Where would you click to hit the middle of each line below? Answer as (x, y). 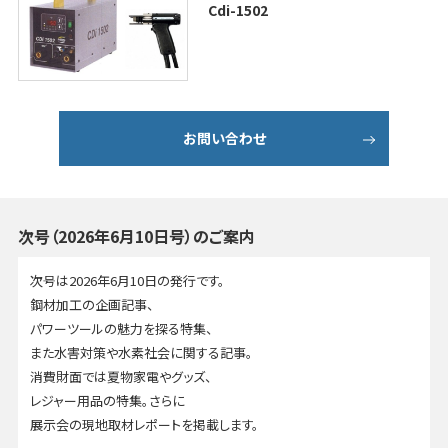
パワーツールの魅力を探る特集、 (121, 329)
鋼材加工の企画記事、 (91, 305)
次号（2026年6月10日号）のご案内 (136, 236)
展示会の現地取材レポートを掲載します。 (144, 425)
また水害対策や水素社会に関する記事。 (141, 353)
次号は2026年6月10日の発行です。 (127, 281)
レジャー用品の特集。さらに (107, 401)
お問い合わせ (224, 138)
